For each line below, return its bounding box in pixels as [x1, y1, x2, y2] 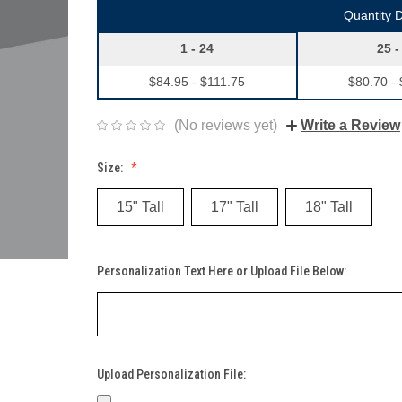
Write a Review [301, 117, 400, 133]
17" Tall [211, 198, 258, 214]
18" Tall [305, 198, 353, 214]
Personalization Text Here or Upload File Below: [97, 263, 349, 278]
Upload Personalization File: [97, 366, 249, 381]
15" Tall [117, 198, 164, 214]
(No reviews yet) [174, 117, 277, 133]
